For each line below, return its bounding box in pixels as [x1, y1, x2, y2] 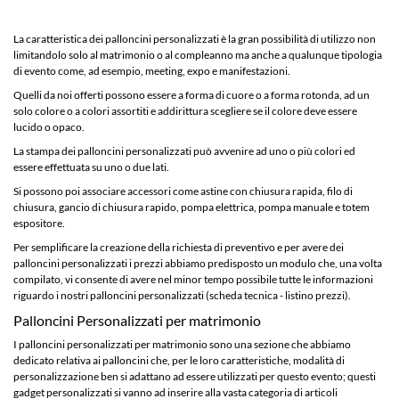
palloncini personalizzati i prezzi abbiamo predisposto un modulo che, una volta [13, 256, 382, 270]
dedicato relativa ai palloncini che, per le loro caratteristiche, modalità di [13, 353, 345, 367]
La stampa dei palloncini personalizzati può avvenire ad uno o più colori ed [13, 143, 355, 158]
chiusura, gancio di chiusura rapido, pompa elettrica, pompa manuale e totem [13, 199, 370, 214]
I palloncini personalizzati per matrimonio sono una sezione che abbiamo [13, 337, 351, 351]
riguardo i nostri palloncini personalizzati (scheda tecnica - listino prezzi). [13, 288, 351, 302]
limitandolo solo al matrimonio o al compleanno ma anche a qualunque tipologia [13, 47, 382, 61]
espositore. [13, 216, 65, 230]
